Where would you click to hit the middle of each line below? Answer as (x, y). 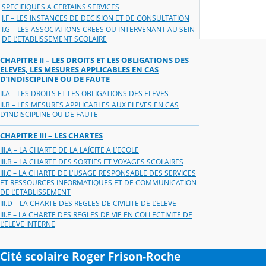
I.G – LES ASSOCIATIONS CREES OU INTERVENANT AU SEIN (98, 29)
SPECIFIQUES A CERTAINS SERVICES (61, 7)
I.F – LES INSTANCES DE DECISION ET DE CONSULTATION (96, 18)
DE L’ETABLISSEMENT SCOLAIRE (54, 39)
